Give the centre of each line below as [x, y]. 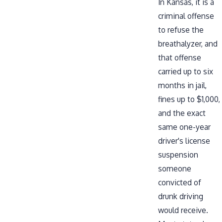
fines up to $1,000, [189, 99]
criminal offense [186, 16]
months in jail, [182, 85]
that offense [180, 58]
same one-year [184, 127]
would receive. [183, 210]
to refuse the [181, 30]
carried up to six [186, 72]
